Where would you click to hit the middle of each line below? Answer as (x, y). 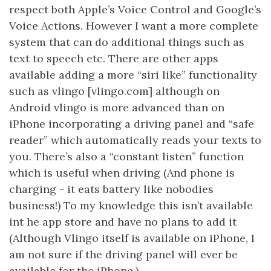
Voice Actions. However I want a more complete (134, 26)
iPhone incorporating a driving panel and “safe (132, 124)
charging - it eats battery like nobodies (111, 189)
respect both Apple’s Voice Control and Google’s (135, 9)
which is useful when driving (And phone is (122, 173)
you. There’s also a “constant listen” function (126, 156)
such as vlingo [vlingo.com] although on (114, 91)
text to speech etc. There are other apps (114, 58)
